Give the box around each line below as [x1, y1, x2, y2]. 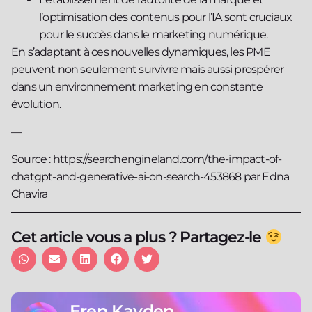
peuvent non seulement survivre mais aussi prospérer [11, 63, 284, 77]
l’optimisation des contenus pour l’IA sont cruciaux [39, 10, 292, 24]
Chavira [11, 187, 48, 201]
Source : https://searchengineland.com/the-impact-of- [11, 152, 282, 166]
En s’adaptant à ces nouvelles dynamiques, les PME [11, 45, 270, 59]
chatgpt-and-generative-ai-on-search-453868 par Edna [11, 169, 290, 183]
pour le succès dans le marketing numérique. [39, 28, 268, 42]
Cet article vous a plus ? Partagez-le [11, 228, 265, 247]
